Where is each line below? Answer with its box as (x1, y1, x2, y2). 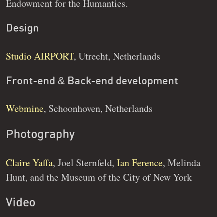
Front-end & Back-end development (6, 74, 178, 87)
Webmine (6, 102, 44, 115)
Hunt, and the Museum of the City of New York (6, 170, 192, 184)
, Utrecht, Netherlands (74, 49, 160, 62)
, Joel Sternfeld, (53, 156, 117, 170)
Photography (6, 126, 75, 141)
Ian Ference (117, 156, 163, 170)
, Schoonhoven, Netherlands (44, 102, 153, 115)
